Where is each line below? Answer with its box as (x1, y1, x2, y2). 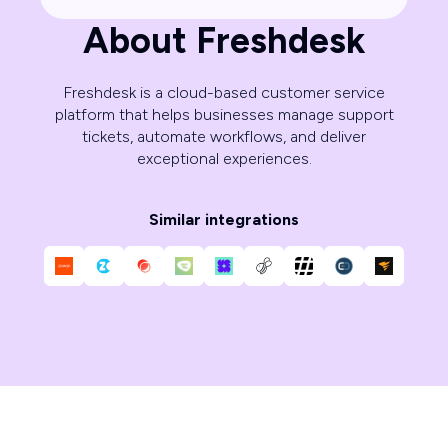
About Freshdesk (83, 19, 365, 63)
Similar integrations (149, 210, 299, 230)
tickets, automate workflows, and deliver (82, 127, 366, 147)
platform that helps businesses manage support (54, 105, 394, 125)
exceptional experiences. (136, 149, 312, 169)
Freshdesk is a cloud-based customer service (63, 83, 385, 103)
